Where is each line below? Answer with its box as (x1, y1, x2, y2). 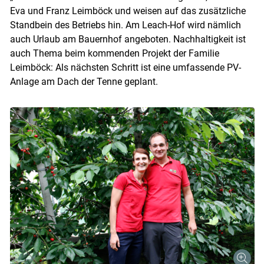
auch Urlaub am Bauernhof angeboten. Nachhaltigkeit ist (9, 34, 246, 45)
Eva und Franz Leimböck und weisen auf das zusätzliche (9, 5, 246, 17)
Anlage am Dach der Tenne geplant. (9, 76, 158, 88)
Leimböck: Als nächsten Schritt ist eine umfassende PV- (9, 62, 241, 74)
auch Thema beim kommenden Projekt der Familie (9, 48, 219, 60)
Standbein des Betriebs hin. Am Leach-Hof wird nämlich (9, 19, 241, 31)
